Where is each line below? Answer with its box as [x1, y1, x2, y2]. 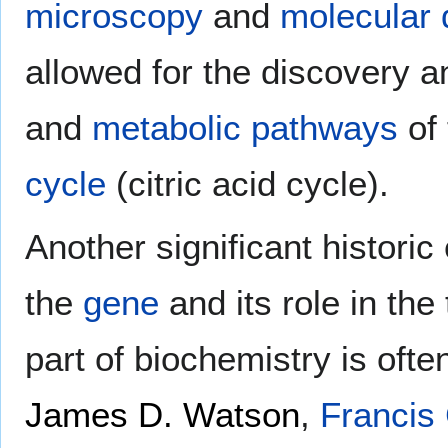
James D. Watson [25, 394, 300, 434]
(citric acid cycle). [106, 163, 389, 203]
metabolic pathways [92, 107, 398, 147]
